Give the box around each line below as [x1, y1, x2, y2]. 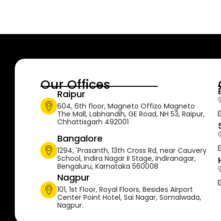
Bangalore [57, 132, 103, 145]
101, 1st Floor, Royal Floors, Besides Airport [57, 184, 193, 195]
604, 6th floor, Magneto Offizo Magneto [57, 101, 195, 111]
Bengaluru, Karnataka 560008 [57, 161, 158, 171]
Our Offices [40, 75, 110, 93]
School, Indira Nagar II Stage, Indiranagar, [57, 153, 196, 163]
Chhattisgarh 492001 [57, 117, 129, 127]
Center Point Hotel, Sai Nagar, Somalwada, [57, 192, 201, 203]
